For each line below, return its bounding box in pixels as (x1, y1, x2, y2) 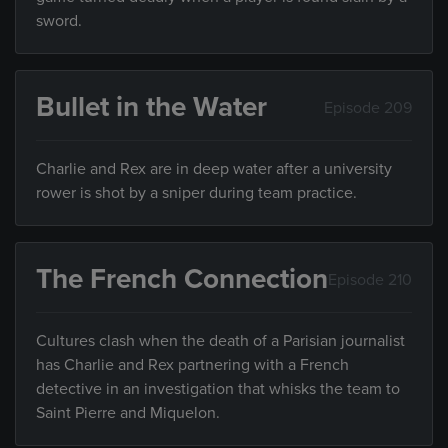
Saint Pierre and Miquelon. (36, 403, 220, 424)
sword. (36, 11, 82, 32)
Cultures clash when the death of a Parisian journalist (36, 331, 405, 352)
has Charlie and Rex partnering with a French (36, 355, 349, 376)
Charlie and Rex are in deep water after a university (36, 159, 392, 180)
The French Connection (36, 262, 328, 297)
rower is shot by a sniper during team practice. (36, 183, 357, 204)
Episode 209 (324, 97, 412, 118)
